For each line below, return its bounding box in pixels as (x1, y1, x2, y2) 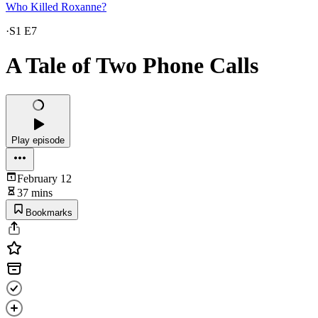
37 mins (17, 186, 53, 199)
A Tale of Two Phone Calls (6, 53, 258, 79)
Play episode (11, 134, 65, 146)
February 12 (17, 172, 72, 185)
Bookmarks (26, 207, 72, 218)
